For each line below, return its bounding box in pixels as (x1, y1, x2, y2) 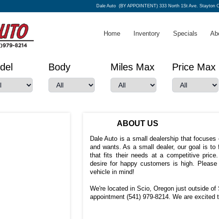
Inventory (133, 30, 160, 38)
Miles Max (110, 62, 154, 73)
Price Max (172, 62, 216, 73)
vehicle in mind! (89, 168, 134, 175)
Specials (173, 30, 197, 38)
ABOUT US (117, 119, 159, 128)
